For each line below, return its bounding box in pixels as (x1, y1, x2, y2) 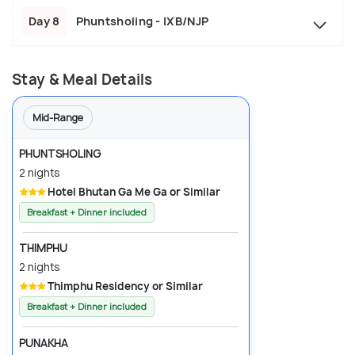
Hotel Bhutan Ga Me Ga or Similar (48, 185, 220, 200)
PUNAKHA (19, 335, 68, 350)
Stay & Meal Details (12, 70, 153, 90)
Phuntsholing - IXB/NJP (75, 13, 209, 29)
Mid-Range (32, 111, 83, 125)
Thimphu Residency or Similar (48, 279, 203, 294)
